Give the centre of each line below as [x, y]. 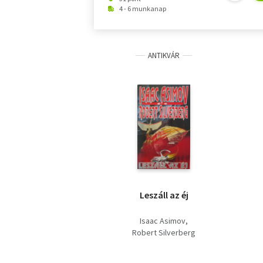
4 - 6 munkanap [143, 9]
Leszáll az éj [164, 195]
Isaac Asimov [163, 221]
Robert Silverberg [164, 233]
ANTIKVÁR [164, 56]
